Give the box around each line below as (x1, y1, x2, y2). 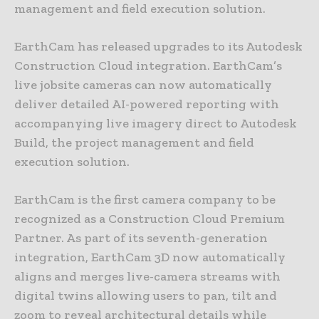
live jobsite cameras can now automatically (14, 77, 272, 93)
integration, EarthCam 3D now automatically (14, 249, 286, 266)
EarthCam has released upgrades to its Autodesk (14, 38, 303, 55)
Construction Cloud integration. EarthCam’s (14, 58, 282, 74)
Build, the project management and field (14, 135, 254, 151)
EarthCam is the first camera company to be (14, 192, 276, 208)
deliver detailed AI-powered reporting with (14, 96, 279, 113)
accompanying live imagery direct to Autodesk (14, 115, 297, 132)
